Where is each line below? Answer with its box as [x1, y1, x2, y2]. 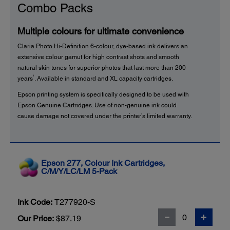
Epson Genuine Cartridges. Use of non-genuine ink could [17, 101, 177, 109]
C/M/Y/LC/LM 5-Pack [41, 166, 117, 176]
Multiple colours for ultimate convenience [17, 25, 184, 36]
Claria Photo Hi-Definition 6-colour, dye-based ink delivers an [17, 42, 188, 50]
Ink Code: [17, 197, 52, 207]
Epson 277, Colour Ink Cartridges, [41, 158, 165, 168]
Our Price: [17, 213, 54, 223]
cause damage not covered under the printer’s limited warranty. [17, 112, 192, 120]
